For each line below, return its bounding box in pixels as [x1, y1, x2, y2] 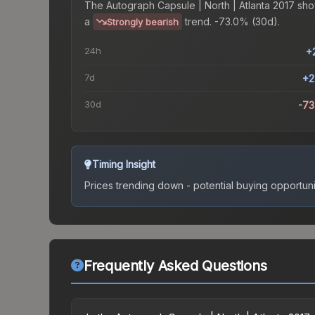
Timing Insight [92, 158, 155, 171]
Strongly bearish [107, 16, 179, 28]
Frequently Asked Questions [83, 257, 267, 275]
